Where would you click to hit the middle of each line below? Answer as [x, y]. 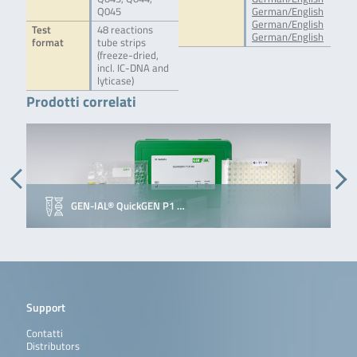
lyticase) [115, 80]
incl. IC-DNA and [133, 68]
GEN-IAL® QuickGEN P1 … [127, 206]
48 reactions [125, 29]
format [47, 42]
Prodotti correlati [81, 101]
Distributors [53, 346]
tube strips [121, 42]
